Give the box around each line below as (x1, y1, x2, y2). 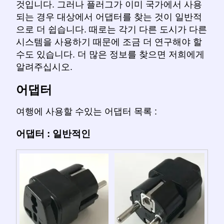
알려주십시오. (16, 61, 72, 72)
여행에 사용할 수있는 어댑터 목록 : (16, 106, 157, 117)
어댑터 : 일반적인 (16, 128, 90, 139)
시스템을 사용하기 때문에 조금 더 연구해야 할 (16, 36, 202, 47)
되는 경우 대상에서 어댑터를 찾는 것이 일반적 (16, 11, 202, 22)
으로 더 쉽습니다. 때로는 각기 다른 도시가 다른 (16, 24, 207, 34)
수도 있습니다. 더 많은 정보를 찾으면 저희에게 (16, 49, 204, 59)
